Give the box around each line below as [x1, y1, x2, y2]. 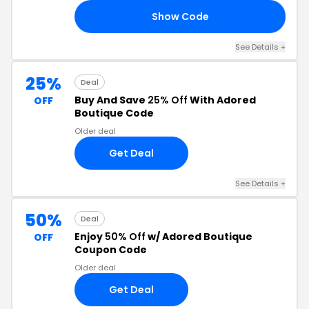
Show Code [151, 9, 209, 23]
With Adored [188, 93, 256, 107]
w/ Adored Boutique [146, 230, 252, 243]
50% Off [105, 230, 146, 243]
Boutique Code [74, 106, 154, 120]
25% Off [148, 93, 188, 107]
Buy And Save [74, 93, 148, 107]
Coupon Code [74, 243, 147, 257]
